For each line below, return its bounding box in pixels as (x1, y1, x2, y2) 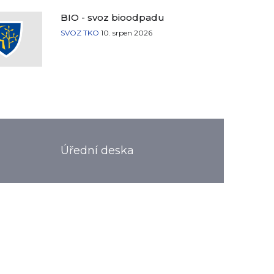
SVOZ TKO (61, 28, 100, 37)
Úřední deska (60, 144, 134, 157)
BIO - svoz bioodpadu (61, 12, 165, 23)
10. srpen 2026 (101, 28, 153, 37)
